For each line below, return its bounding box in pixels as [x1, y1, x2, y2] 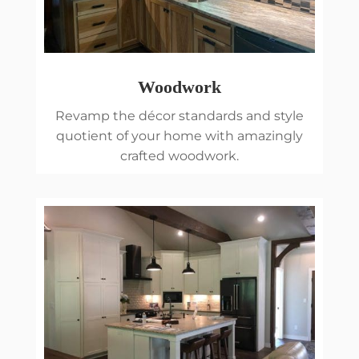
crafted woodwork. [119, 147, 239, 163]
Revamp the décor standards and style [54, 107, 304, 123]
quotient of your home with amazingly [55, 127, 303, 143]
